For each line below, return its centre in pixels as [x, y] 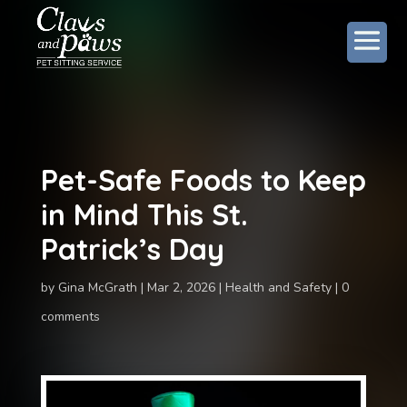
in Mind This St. [144, 214]
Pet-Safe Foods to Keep [203, 180]
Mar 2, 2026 [181, 288]
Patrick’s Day [132, 249]
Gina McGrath [97, 288]
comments [70, 317]
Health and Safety [278, 288]
